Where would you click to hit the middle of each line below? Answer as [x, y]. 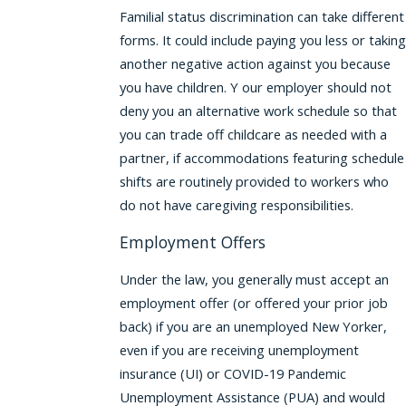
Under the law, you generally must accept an [254, 279]
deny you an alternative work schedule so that [258, 111]
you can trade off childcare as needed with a [253, 135]
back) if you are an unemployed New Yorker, [253, 326]
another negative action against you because [255, 64]
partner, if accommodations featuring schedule [261, 158]
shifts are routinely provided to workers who [254, 182]
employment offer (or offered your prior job [253, 302]
